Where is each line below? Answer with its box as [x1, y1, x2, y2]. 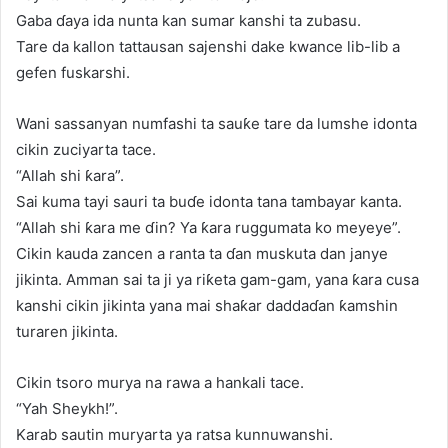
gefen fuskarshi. [16, 62, 130, 82]
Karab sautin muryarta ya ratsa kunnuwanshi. [16, 424, 333, 444]
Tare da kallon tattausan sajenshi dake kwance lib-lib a [16, 36, 400, 56]
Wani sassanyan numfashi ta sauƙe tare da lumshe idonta [16, 113, 417, 133]
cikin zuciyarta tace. [16, 139, 156, 159]
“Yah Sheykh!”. [16, 398, 118, 418]
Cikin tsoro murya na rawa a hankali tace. [16, 372, 304, 392]
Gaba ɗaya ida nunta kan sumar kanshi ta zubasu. [16, 10, 361, 30]
